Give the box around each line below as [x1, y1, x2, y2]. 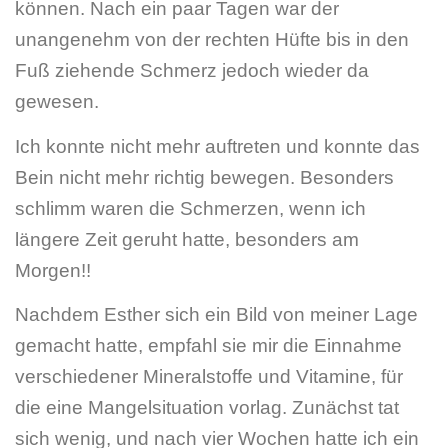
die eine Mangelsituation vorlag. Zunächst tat [15, 396, 399, 418]
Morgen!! [15, 259, 91, 281]
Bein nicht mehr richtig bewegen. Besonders [15, 166, 394, 188]
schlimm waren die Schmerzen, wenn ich [15, 197, 366, 219]
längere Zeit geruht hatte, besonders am [15, 228, 359, 250]
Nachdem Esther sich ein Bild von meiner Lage [15, 303, 418, 325]
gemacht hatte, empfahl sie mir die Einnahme [15, 334, 402, 356]
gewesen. [15, 91, 99, 113]
